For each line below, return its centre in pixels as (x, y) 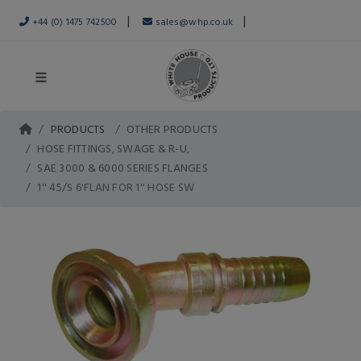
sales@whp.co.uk (193, 21)
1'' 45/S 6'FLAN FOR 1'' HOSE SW (116, 187)
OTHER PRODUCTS (172, 129)
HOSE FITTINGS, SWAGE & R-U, (113, 148)
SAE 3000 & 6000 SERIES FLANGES (122, 167)
